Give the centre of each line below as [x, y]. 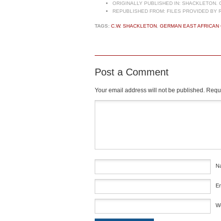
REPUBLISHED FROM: [139, 11]
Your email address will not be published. [150, 91]
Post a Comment [132, 72]
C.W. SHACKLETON [134, 26]
